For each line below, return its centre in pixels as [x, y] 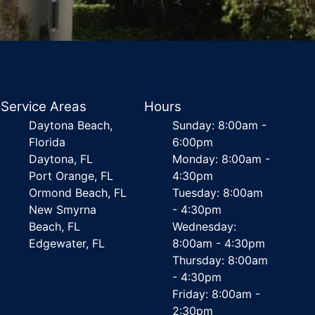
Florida [47, 142]
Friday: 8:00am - [216, 294]
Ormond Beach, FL [78, 193]
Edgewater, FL [67, 243]
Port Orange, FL [71, 176]
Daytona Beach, [71, 125]
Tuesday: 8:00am [217, 193]
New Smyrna [63, 210]
